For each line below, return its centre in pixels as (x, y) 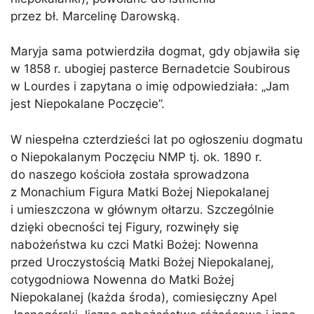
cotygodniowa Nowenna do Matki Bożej (122, 279)
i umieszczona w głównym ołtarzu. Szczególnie (142, 209)
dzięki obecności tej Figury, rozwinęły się (125, 227)
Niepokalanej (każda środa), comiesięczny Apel (144, 297)
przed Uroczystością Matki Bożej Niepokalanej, (142, 262)
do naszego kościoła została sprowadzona (130, 174)
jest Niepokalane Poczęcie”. (88, 104)
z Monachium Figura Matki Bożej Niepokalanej (140, 192)
